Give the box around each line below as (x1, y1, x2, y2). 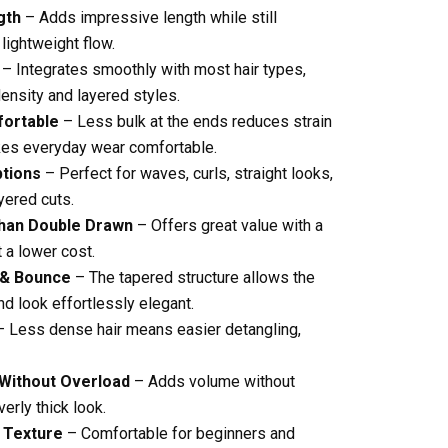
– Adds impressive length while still (21, 7, 277, 27)
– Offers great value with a (133, 215, 323, 235)
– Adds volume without (130, 371, 295, 391)
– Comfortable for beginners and (63, 423, 295, 443)
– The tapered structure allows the (71, 267, 315, 287)
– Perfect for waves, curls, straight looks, (41, 163, 333, 183)
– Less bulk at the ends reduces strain (59, 111, 332, 131)
